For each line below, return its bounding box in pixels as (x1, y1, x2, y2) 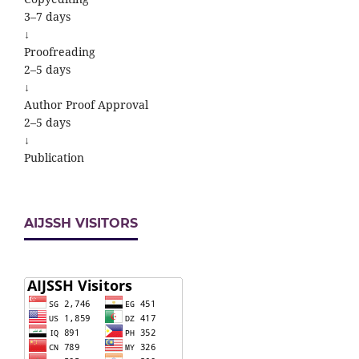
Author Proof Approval (24, 97, 148, 113)
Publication (24, 150, 84, 166)
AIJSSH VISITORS (24, 216, 138, 232)
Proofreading (24, 44, 95, 60)
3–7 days (24, 9, 71, 25)
